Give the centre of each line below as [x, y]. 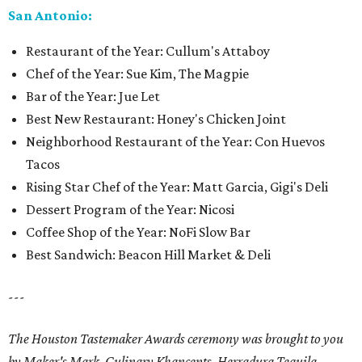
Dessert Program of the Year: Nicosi [130, 209]
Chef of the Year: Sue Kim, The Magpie [137, 73]
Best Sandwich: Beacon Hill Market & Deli [148, 254]
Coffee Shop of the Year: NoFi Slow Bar [138, 232]
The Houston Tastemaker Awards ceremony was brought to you [176, 338]
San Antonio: [50, 15]
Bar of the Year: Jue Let [93, 96]
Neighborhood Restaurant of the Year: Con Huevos [175, 141]
